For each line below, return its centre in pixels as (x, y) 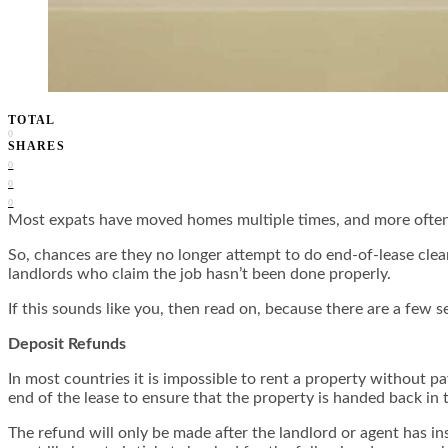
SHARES (37, 145)
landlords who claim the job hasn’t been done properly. (199, 273)
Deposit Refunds (67, 343)
